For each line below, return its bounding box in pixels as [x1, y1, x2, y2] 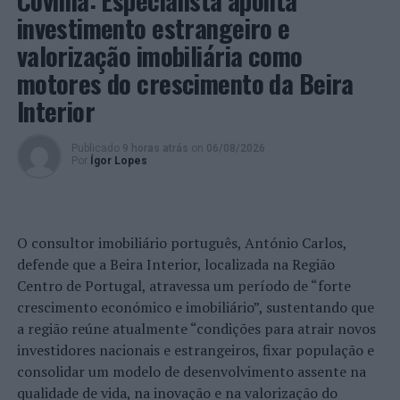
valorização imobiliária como [16, 37, 303, 74]
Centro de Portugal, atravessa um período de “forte [16, 276, 351, 296]
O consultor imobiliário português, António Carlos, [16, 233, 346, 253]
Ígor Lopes [89, 154, 147, 167]
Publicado [71, 142, 120, 154]
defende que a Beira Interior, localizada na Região [16, 254, 335, 274]
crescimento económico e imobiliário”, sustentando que [16, 297, 374, 317]
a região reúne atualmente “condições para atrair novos [16, 319, 376, 338]
